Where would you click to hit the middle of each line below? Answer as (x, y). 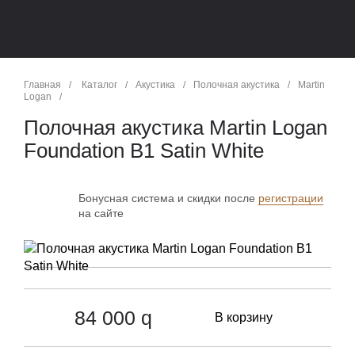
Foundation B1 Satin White (144, 150)
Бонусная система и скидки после (168, 198)
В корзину (244, 317)
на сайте (101, 213)
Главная (42, 84)
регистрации (290, 198)
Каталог (99, 84)
